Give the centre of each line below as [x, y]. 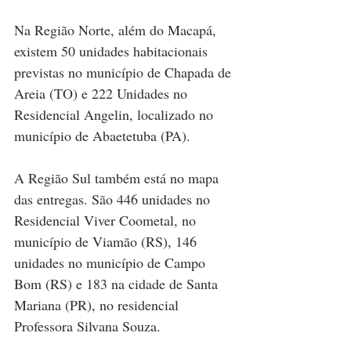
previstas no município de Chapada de [125, 72]
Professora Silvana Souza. [87, 326]
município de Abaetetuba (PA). [102, 136]
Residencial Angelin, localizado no [116, 115]
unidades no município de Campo [112, 263]
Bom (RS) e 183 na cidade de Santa [118, 284]
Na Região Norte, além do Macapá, [117, 30]
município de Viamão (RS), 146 [107, 242]
